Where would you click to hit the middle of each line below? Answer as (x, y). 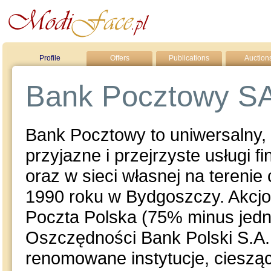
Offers (119, 58)
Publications (189, 58)
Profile (50, 58)
